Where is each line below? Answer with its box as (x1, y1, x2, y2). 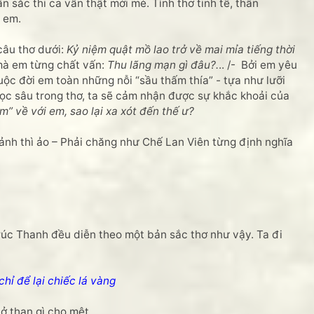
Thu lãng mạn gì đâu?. (107, 58, 219, 71)
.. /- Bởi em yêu (219, 58, 297, 71)
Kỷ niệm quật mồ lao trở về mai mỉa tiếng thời (67, 43, 295, 56)
